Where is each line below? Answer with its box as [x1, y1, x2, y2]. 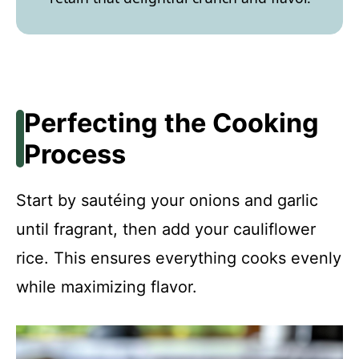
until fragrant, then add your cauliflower [16, 220, 316, 240]
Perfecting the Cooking [23, 107, 319, 139]
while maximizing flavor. [16, 277, 197, 297]
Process [23, 139, 126, 171]
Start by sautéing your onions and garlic [16, 191, 318, 211]
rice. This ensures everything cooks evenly [16, 248, 341, 268]
